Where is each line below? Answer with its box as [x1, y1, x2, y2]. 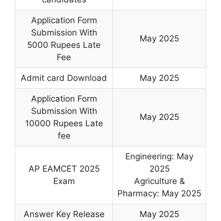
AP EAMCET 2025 [28, 164, 100, 174]
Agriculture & [134, 176, 185, 186]
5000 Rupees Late [27, 40, 101, 50]
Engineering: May [125, 151, 193, 161]
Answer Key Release [23, 209, 105, 219]
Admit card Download [21, 73, 107, 83]
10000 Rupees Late [25, 118, 103, 128]
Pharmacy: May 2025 [117, 188, 201, 198]
